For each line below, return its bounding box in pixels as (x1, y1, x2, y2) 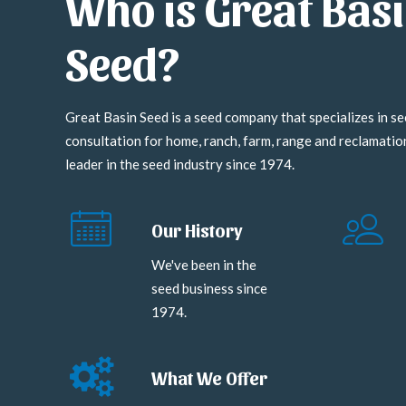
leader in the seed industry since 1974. (65, 156, 295, 172)
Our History (151, 219, 243, 241)
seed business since (151, 280, 267, 296)
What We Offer (151, 367, 267, 389)
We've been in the (151, 256, 256, 273)
